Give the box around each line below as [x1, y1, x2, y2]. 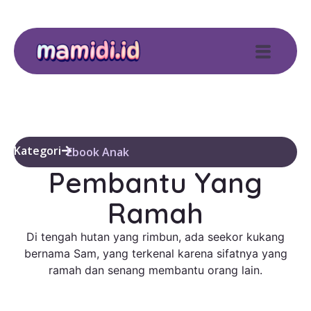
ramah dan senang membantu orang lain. [49, 263, 262, 278]
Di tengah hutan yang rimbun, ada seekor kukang [26, 230, 285, 244]
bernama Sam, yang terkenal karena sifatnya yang [24, 246, 287, 261]
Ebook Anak [67, 144, 129, 160]
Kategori [14, 142, 61, 158]
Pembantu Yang [49, 165, 262, 201]
